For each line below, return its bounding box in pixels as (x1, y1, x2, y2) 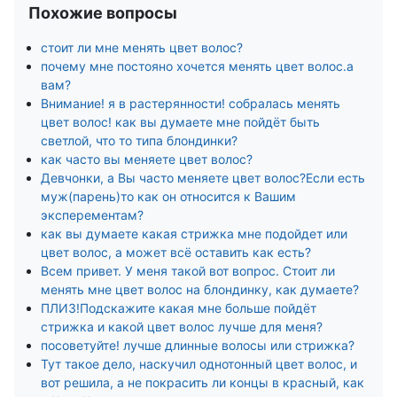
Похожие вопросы (28, 4, 177, 22)
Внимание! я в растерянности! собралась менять (41, 96, 340, 111)
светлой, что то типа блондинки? (41, 133, 237, 148)
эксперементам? (41, 207, 144, 222)
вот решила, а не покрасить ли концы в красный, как (41, 375, 364, 390)
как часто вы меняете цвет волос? (41, 152, 253, 167)
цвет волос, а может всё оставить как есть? (41, 245, 311, 260)
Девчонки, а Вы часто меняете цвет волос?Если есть (41, 170, 365, 185)
